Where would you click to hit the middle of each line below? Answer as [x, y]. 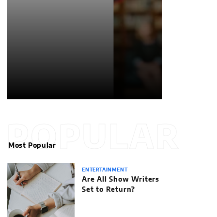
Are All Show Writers [121, 180]
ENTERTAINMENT [105, 170]
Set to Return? [109, 190]
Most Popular [32, 146]
